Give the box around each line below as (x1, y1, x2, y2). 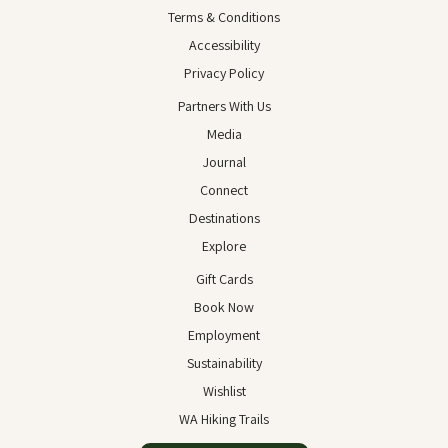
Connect (200, 181, 248, 200)
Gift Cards (195, 270, 253, 289)
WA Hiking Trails (179, 410, 269, 429)
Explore (202, 237, 246, 256)
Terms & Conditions (168, 8, 280, 27)
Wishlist (202, 382, 246, 401)
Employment (188, 326, 260, 345)
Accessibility (188, 36, 260, 55)
